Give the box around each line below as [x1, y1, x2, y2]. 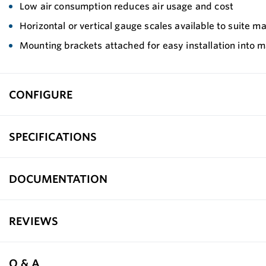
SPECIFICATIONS [9, 129, 97, 143]
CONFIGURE [9, 87, 72, 101]
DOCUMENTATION [9, 172, 107, 185]
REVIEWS [9, 214, 58, 227]
